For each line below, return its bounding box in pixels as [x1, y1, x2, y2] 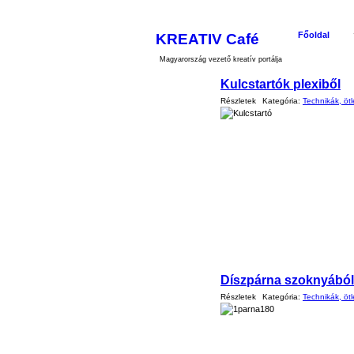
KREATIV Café [156, 30, 259, 47]
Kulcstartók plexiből [220, 77, 341, 91]
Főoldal [298, 30, 330, 40]
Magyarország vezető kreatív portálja [160, 55, 282, 63]
